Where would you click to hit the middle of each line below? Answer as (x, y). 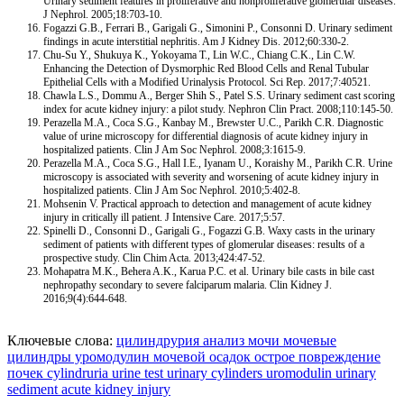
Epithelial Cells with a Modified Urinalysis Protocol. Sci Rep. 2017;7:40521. (207, 82)
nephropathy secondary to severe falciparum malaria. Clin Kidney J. (188, 285)
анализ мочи (239, 340)
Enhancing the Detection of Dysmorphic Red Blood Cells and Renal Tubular (206, 68)
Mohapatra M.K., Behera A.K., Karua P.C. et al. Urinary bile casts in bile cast (209, 271)
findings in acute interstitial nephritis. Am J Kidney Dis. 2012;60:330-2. (196, 41)
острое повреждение (316, 356)
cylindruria (76, 372)
